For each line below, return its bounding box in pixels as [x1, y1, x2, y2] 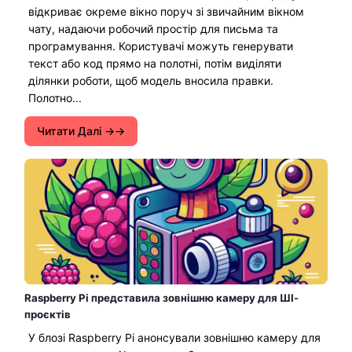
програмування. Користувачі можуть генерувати [28, 38, 293, 53]
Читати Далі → [37, 123, 115, 137]
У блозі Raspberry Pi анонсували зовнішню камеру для [28, 330, 321, 344]
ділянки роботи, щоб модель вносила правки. [28, 73, 273, 87]
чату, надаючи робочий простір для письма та [28, 21, 278, 35]
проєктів [24, 307, 71, 321]
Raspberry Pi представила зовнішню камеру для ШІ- [24, 291, 299, 304]
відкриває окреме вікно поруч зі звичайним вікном [28, 4, 304, 18]
